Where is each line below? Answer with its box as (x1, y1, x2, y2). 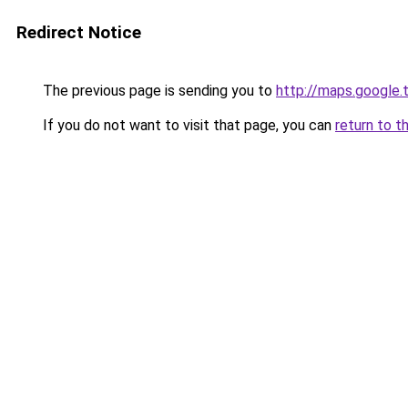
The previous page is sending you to (39, 82, 276, 99)
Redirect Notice (16, 22, 141, 43)
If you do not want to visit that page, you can (39, 117, 335, 134)
